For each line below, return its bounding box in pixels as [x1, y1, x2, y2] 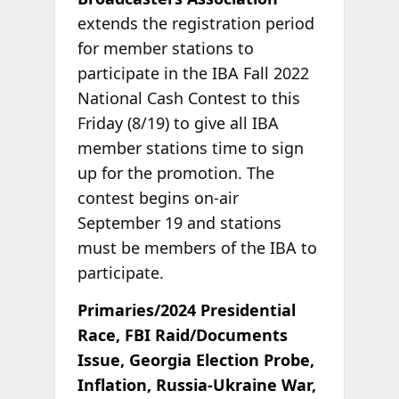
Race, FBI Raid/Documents [77, 323, 288, 346]
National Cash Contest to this [77, 86, 300, 109]
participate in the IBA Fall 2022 [77, 61, 309, 84]
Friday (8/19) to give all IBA [77, 111, 279, 134]
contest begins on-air [77, 186, 239, 208]
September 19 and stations [77, 211, 281, 233]
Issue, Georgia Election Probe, [77, 348, 314, 370]
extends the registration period [77, 12, 314, 34]
